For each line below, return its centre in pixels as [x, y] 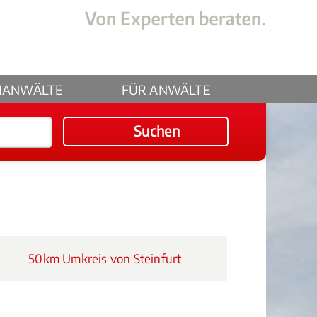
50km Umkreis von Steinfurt [104, 258]
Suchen [157, 131]
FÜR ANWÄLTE [166, 90]
